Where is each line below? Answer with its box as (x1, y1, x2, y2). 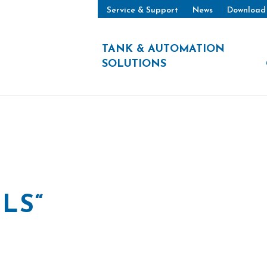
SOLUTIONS (102, 58, 166, 70)
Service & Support (107, 5, 178, 15)
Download (227, 5, 266, 15)
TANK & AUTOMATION (102, 44, 225, 55)
